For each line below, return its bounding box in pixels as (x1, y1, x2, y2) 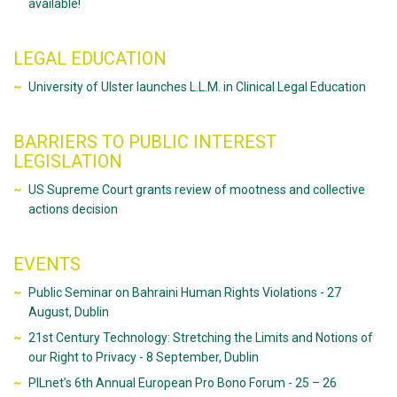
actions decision (27, 202, 118, 216)
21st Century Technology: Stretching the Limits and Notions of (27, 331, 373, 345)
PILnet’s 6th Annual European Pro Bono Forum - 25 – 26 (27, 376, 337, 390)
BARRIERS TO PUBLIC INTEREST (13, 131, 276, 152)
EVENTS (13, 253, 81, 275)
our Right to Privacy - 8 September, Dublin (27, 350, 259, 364)
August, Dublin (27, 305, 109, 319)
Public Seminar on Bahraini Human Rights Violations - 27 (27, 285, 341, 300)
